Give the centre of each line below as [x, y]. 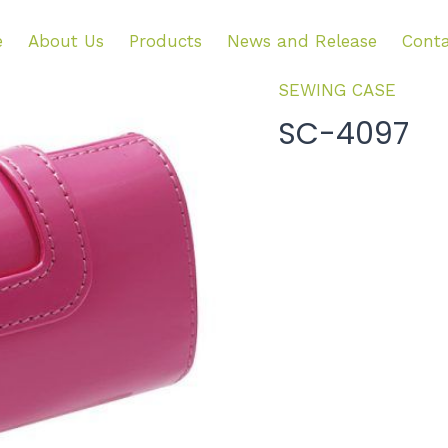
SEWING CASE [336, 90]
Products [165, 41]
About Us [65, 41]
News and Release [301, 41]
